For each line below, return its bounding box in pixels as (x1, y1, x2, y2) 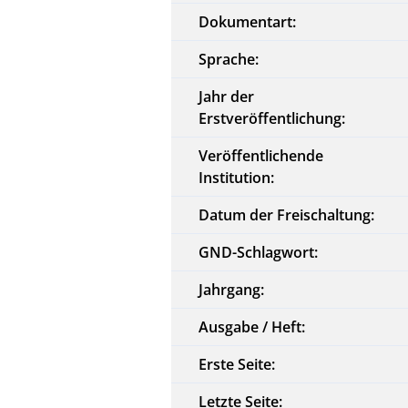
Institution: (199, 167, 275, 188)
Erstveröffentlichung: (199, 107, 346, 128)
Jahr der (199, 86, 255, 107)
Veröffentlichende (199, 145, 324, 166)
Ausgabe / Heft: (199, 316, 306, 337)
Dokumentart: (199, 11, 297, 32)
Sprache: (199, 48, 260, 69)
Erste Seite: (199, 353, 276, 374)
